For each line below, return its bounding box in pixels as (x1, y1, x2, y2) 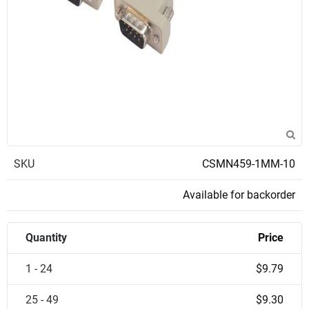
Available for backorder (183, 188, 295, 201)
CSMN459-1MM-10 (202, 157, 295, 170)
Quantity (26, 231, 67, 244)
